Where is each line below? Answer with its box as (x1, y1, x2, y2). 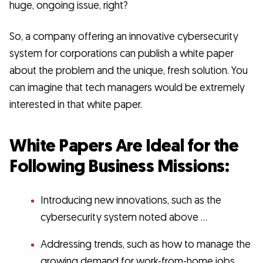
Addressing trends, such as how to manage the (40, 238, 251, 252)
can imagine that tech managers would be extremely (9, 81, 245, 95)
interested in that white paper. (9, 98, 142, 112)
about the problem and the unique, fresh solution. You (9, 64, 248, 78)
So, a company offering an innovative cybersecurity (9, 30, 238, 44)
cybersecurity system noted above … (40, 210, 207, 224)
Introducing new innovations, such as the (40, 193, 221, 207)
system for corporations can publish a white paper (9, 47, 234, 61)
